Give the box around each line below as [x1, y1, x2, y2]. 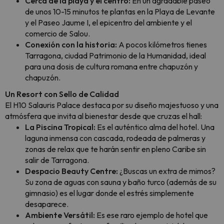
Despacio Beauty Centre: [25, 166, 119, 176]
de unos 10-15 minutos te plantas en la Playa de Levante [25, 6, 215, 16]
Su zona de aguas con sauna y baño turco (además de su [25, 177, 216, 187]
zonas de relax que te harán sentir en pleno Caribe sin [25, 144, 206, 154]
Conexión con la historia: [25, 39, 117, 49]
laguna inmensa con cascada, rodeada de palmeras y [25, 133, 205, 143]
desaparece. [25, 199, 68, 209]
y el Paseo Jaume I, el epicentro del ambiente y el [25, 17, 192, 27]
